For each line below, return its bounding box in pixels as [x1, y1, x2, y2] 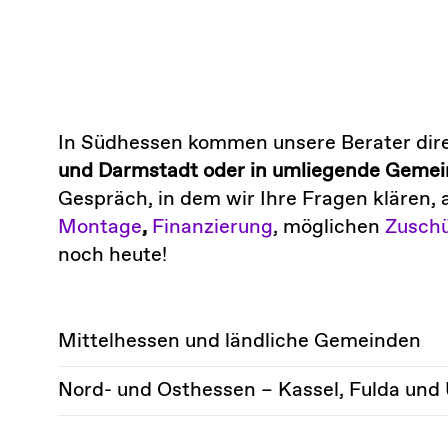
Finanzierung [151, 214, 273, 242]
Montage [57, 214, 142, 242]
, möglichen [272, 214, 385, 242]
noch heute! [57, 242, 167, 270]
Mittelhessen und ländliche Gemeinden [57, 328, 421, 356]
